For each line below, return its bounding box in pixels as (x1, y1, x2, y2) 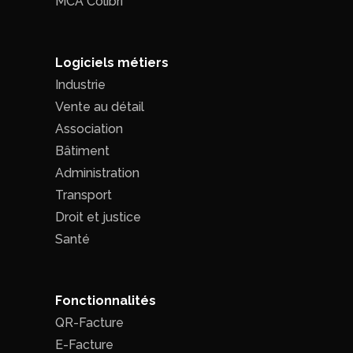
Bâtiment (55, 143, 110, 158)
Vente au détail (55, 98, 144, 114)
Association (55, 121, 123, 136)
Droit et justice (55, 209, 141, 225)
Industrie (55, 76, 106, 92)
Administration (55, 165, 139, 180)
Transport (55, 187, 112, 203)
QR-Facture (55, 314, 124, 330)
